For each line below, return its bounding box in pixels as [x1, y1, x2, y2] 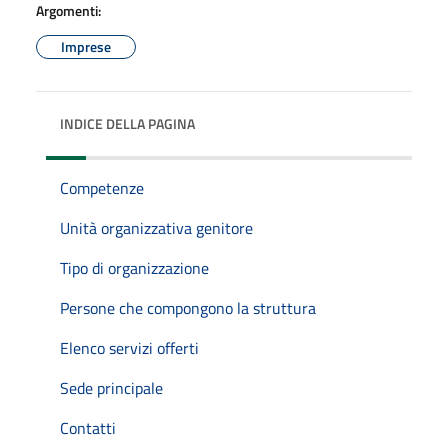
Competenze [60, 175, 144, 200]
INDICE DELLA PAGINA [60, 112, 195, 134]
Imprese [61, 35, 111, 57]
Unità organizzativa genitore [60, 215, 253, 240]
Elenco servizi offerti [60, 335, 199, 360]
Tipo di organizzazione [60, 255, 209, 280]
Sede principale [60, 375, 163, 400]
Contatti [60, 415, 116, 440]
